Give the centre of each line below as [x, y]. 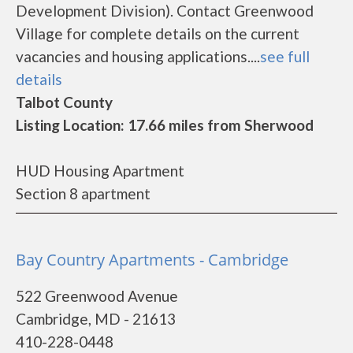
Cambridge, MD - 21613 [96, 319]
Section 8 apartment [83, 193]
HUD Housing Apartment [100, 171]
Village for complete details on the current [158, 33]
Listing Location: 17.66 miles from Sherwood [165, 125]
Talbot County [64, 102]
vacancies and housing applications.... [138, 56]
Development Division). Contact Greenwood [165, 11]
